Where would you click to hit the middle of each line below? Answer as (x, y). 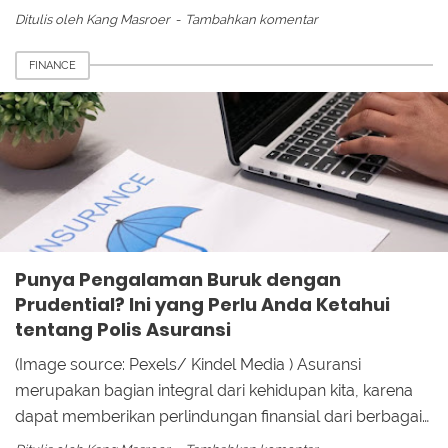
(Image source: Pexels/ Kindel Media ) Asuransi (188, 364)
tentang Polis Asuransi (123, 329)
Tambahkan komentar (251, 19)
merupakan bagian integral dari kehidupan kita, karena (214, 390)
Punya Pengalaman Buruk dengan (178, 279)
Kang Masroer (128, 19)
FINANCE (52, 65)
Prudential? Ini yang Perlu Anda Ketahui (202, 304)
